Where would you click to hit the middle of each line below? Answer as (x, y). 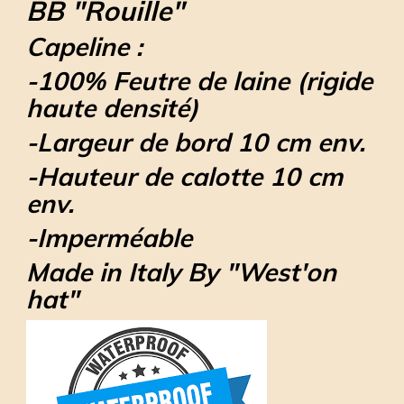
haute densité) (112, 108)
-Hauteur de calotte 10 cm (184, 177)
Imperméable (115, 238)
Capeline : (84, 47)
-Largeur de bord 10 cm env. (199, 142)
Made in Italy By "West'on (181, 272)
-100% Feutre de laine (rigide (199, 81)
